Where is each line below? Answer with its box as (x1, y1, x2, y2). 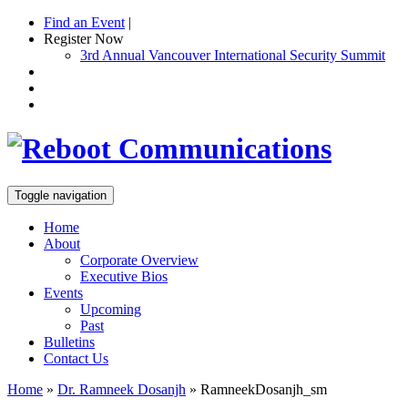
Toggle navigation (15, 188, 107, 202)
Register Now (44, 31, 124, 46)
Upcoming (80, 301, 141, 317)
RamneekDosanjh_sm (200, 381, 327, 397)
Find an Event (44, 15, 125, 30)
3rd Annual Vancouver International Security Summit (80, 47, 385, 63)
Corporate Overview (80, 251, 199, 268)
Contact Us (44, 350, 108, 366)
